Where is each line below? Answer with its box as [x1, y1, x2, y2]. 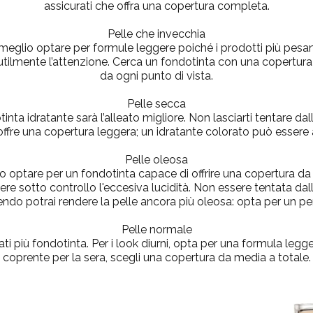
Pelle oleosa [125, 153, 188, 167]
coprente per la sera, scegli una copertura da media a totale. [2, 251, 311, 265]
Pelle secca [127, 97, 186, 111]
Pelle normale [121, 223, 192, 237]
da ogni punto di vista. [100, 69, 213, 83]
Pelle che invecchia [108, 27, 205, 41]
